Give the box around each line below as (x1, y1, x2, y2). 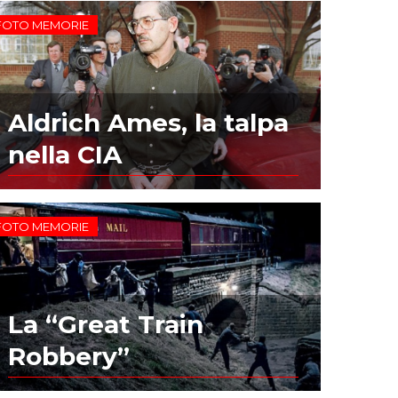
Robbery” (8, 340, 131, 371)
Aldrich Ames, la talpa (8, 107, 290, 138)
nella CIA (8, 139, 123, 170)
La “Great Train (8, 308, 204, 339)
